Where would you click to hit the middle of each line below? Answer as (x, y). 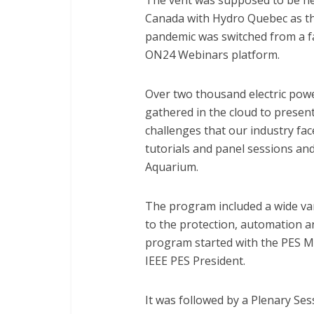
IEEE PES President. (195, 261)
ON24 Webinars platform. (212, 55)
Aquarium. (172, 167)
